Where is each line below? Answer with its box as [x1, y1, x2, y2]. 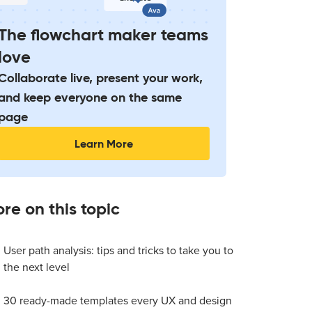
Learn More [75, 136, 134, 151]
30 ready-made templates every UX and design [3, 294, 233, 308]
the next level [3, 260, 70, 274]
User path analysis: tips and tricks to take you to [3, 244, 234, 258]
